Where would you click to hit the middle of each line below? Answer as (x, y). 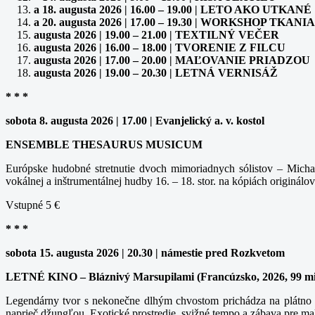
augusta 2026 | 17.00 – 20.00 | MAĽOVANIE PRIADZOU (172, 60)
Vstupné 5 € (34, 205)
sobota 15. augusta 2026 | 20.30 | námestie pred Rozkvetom (145, 252)
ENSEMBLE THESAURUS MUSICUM (104, 144)
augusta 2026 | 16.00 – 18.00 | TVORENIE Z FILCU (160, 47)
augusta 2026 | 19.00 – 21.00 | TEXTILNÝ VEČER (156, 34)
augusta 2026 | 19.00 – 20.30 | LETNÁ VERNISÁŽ (156, 72)
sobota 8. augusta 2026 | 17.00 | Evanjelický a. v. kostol (135, 120)
